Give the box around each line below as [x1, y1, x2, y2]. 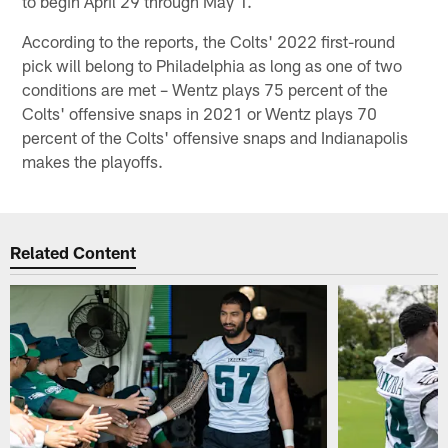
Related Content [10, 242, 137, 263]
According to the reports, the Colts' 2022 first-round [22, 30, 396, 51]
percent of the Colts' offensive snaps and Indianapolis [22, 126, 409, 147]
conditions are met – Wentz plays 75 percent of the [22, 78, 389, 99]
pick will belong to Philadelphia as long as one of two [22, 54, 403, 75]
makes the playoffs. [22, 150, 164, 171]
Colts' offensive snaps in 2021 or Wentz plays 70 [22, 102, 378, 123]
